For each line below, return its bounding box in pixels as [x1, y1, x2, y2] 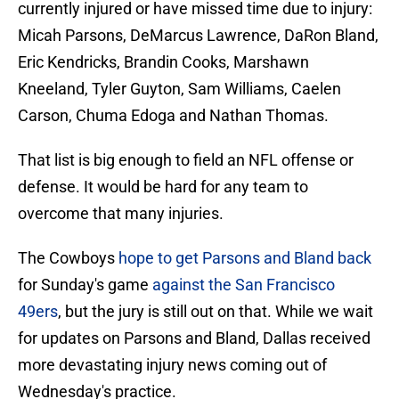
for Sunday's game [18, 275, 152, 295]
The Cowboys [18, 248, 118, 268]
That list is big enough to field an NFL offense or [18, 151, 354, 170]
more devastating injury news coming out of [18, 355, 327, 375]
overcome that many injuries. [18, 204, 224, 224]
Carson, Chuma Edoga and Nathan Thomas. [18, 106, 329, 126]
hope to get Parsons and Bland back [118, 248, 371, 268]
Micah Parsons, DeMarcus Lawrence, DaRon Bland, [18, 26, 379, 45]
